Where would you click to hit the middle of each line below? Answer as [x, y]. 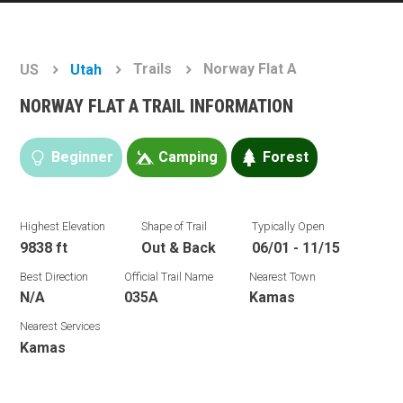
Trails [153, 69]
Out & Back [179, 247]
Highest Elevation [63, 226]
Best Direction [54, 276]
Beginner [83, 157]
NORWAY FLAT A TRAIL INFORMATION [157, 106]
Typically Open [289, 226]
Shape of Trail [175, 226]
